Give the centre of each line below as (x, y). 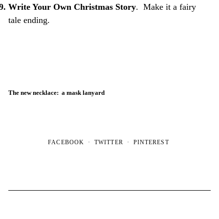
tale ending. (29, 20)
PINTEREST (151, 142)
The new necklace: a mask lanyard (56, 92)
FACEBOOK (66, 142)
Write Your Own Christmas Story (72, 7)
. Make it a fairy (166, 7)
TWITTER (109, 142)
